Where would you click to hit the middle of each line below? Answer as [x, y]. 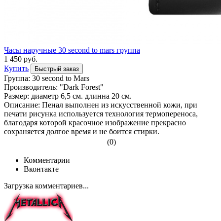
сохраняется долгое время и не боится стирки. [82, 132]
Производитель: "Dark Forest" [54, 87]
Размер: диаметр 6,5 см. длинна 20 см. [68, 96]
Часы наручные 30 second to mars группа [72, 50]
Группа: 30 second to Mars [47, 78]
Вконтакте [41, 169]
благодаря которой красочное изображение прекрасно [95, 123]
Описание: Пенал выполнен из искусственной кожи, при [101, 105]
